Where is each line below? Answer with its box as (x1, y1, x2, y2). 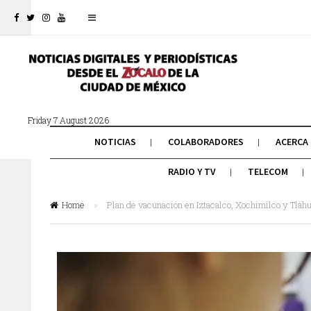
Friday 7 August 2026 (28, 115, 109, 126)
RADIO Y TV (167, 165, 216, 178)
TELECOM (247, 165, 288, 178)
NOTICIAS (94, 135, 136, 148)
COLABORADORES (167, 135, 244, 148)
